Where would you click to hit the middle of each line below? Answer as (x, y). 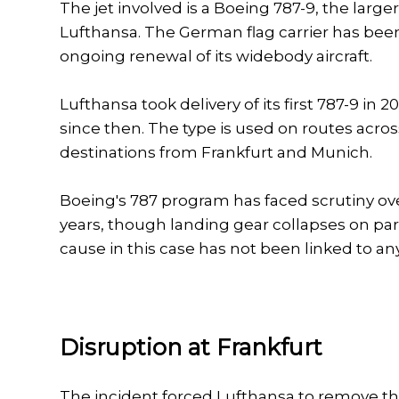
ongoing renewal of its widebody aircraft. (216, 57)
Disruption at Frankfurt (191, 347)
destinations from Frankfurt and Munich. (216, 153)
